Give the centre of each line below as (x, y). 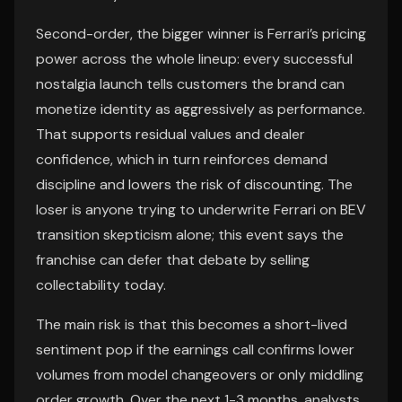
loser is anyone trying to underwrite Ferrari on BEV (201, 210)
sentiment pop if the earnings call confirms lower (195, 350)
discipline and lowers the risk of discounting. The (194, 184)
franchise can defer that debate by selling (173, 260)
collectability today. (101, 285)
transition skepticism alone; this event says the (190, 235)
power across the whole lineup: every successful (194, 59)
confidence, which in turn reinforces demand (182, 159)
